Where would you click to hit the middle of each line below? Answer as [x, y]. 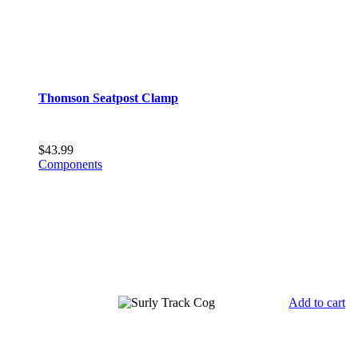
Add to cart [317, 302]
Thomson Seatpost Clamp [108, 98]
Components [70, 164]
